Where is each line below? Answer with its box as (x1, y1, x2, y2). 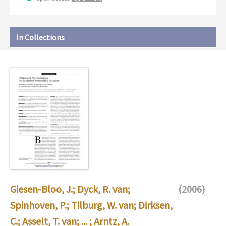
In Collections (16, 32, 65, 42)
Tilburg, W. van (71, 198, 134, 211)
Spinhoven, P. (10, 198, 67, 211)
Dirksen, (138, 198, 173, 211)
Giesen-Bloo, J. (10, 182, 73, 195)
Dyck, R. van (77, 182, 128, 195)
